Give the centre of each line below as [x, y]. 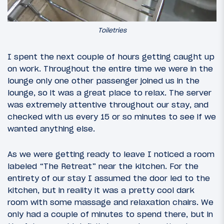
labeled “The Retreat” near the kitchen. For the [103, 166]
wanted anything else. [51, 128]
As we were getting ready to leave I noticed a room [111, 154]
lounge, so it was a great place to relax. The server [109, 92]
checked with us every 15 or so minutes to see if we [112, 116]
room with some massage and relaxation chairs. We [110, 202]
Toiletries [112, 30]
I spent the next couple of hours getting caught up [111, 56]
